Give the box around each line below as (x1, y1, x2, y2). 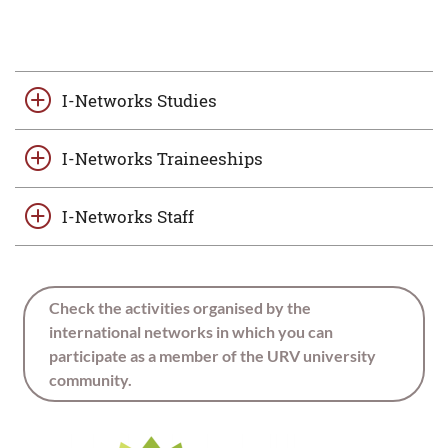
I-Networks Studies (61, 89, 217, 113)
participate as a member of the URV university (49, 346, 376, 366)
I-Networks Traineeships (61, 147, 263, 171)
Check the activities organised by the (49, 298, 311, 318)
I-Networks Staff (61, 205, 194, 229)
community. (49, 370, 132, 390)
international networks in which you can (49, 322, 333, 342)
